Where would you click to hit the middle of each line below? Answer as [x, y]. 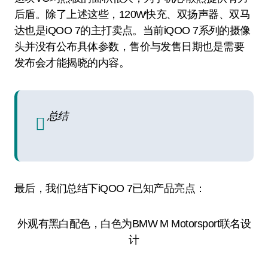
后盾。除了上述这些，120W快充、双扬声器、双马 [133, 14]
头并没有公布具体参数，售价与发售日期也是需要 [130, 47]
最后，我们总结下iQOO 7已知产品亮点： [110, 188]
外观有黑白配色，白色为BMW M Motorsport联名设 [134, 224]
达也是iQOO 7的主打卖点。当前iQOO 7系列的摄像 [133, 31]
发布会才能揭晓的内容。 [72, 63]
